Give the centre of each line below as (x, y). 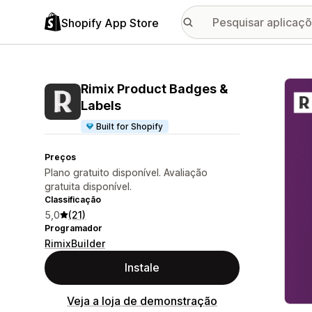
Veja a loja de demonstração (142, 301)
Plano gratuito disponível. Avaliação (126, 172)
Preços (60, 157)
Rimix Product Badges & (154, 89)
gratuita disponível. (88, 186)
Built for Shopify (130, 126)
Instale (142, 267)
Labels (101, 106)
